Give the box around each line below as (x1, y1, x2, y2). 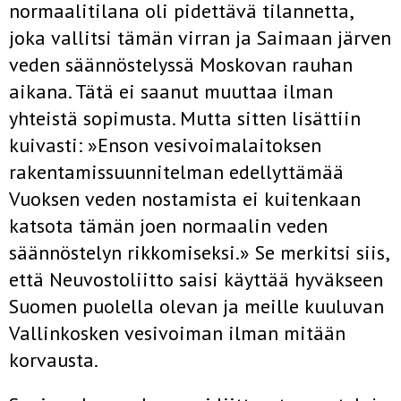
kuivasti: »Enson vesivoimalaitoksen (9, 132, 321, 158)
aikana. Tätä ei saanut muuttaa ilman (9, 79, 333, 104)
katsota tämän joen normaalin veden (9, 213, 328, 238)
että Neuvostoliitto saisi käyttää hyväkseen (9, 267, 383, 292)
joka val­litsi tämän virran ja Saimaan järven (9, 25, 391, 50)
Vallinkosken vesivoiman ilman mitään (9, 320, 346, 346)
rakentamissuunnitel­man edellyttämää (9, 159, 344, 184)
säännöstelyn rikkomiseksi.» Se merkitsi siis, (9, 240, 388, 265)
